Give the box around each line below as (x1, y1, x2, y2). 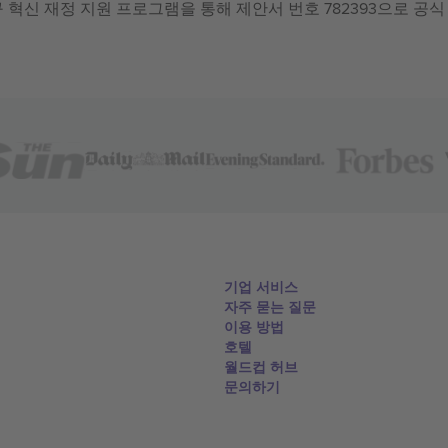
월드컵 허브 (224, 357, 298, 377)
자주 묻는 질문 (224, 297, 316, 317)
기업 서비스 (224, 277, 298, 297)
